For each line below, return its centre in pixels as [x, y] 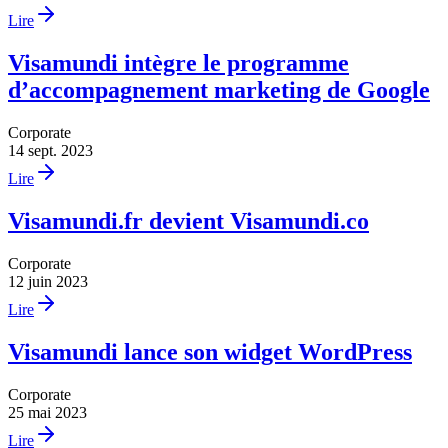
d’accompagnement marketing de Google [219, 90]
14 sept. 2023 [50, 151]
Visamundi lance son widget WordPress [210, 351]
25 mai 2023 [47, 412]
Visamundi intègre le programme [178, 63]
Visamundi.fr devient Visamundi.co [188, 221]
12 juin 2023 [48, 281]
